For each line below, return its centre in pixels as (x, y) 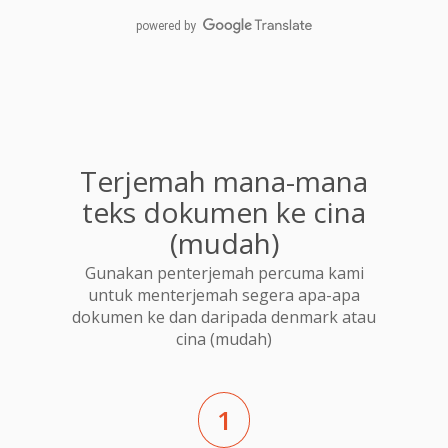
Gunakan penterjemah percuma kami (224, 273)
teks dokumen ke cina (224, 211)
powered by (166, 25)
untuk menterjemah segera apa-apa (224, 295)
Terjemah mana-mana (224, 180)
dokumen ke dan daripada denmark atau (224, 317)
